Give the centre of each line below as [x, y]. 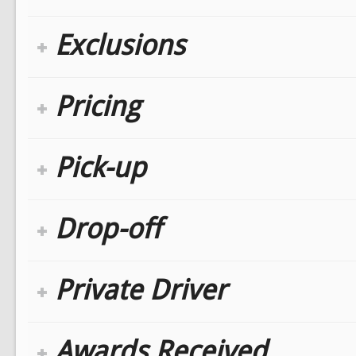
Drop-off [108, 228]
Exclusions [120, 44]
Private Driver [141, 289]
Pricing [97, 106]
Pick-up [101, 167]
